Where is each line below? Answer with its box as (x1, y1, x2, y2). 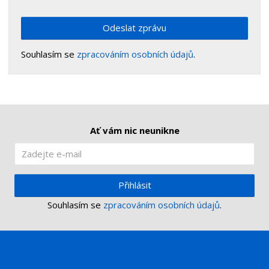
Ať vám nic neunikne (89, 124, 180, 136)
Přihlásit (118, 178, 151, 191)
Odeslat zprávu (103, 21, 166, 34)
